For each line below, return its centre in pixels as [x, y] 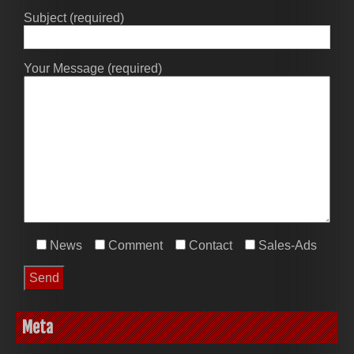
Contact [211, 245]
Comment [136, 245]
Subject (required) [74, 17]
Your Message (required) [93, 68]
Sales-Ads [288, 245]
